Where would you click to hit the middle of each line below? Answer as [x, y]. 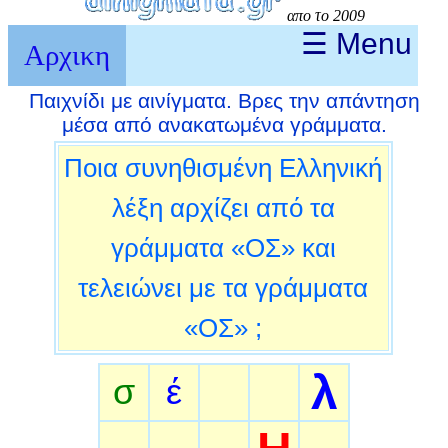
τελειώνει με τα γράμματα [223, 287]
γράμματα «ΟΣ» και [223, 247]
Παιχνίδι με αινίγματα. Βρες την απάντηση [224, 100]
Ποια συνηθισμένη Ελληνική [223, 167]
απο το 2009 [324, 15]
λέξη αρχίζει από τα [223, 207]
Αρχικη [67, 54]
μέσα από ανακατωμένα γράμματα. [224, 124]
